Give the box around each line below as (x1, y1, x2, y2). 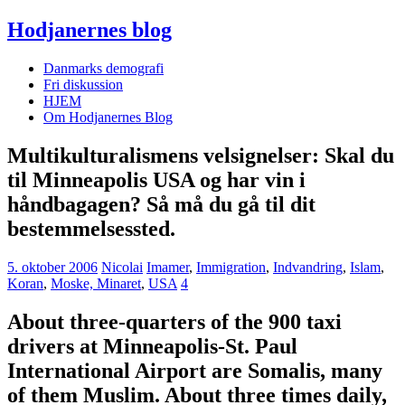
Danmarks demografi (43, 60, 164, 76)
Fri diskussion (43, 76, 123, 92)
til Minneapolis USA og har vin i (7, 167, 306, 192)
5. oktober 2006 (7, 259, 98, 275)
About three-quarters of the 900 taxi (7, 309, 342, 334)
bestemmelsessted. (7, 216, 175, 240)
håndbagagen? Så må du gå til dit (7, 192, 316, 216)
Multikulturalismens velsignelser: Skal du (7, 143, 394, 167)
